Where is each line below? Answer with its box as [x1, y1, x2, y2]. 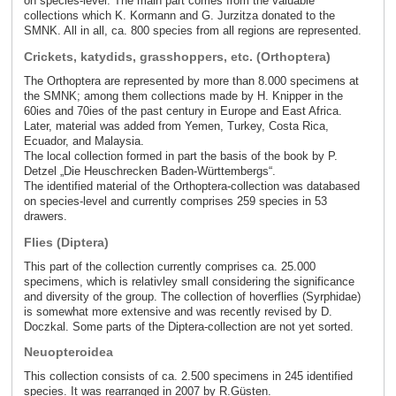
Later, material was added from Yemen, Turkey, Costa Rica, [23, 118, 329, 133]
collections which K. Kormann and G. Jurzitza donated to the [23, 9, 335, 23]
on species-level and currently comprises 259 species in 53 [23, 194, 327, 208]
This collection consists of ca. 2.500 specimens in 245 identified [23, 369, 353, 384]
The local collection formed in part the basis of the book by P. [23, 148, 338, 163]
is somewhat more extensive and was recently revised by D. [23, 304, 332, 318]
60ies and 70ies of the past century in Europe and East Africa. [23, 103, 342, 118]
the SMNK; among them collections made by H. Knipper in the [23, 88, 343, 103]
